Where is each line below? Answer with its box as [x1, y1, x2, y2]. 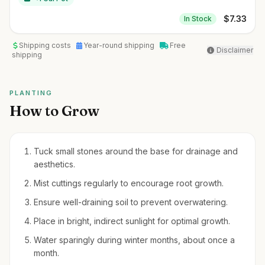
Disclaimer [216, 46, 253, 54]
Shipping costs [18, 41, 73, 50]
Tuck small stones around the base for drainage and [34, 146, 238, 156]
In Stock [184, 14, 212, 23]
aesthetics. [34, 159, 75, 169]
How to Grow [9, 102, 99, 119]
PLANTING [9, 89, 53, 97]
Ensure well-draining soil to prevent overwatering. [34, 197, 228, 207]
